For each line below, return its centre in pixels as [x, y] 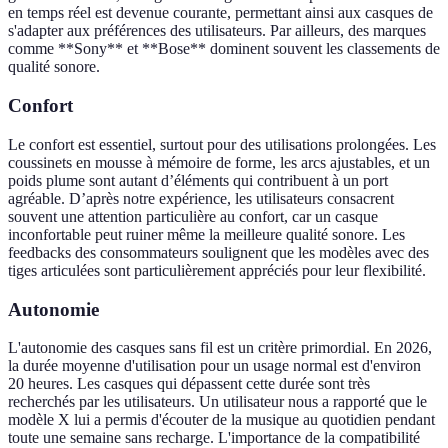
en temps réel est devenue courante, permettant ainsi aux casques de [220, 13]
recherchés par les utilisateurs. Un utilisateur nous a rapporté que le [217, 402]
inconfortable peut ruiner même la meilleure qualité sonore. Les [206, 234]
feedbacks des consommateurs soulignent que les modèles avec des [218, 252]
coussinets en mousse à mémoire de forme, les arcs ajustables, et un [219, 162]
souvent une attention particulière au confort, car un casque [193, 216]
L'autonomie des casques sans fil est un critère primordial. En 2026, [220, 348]
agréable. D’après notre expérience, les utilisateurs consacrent [201, 198]
